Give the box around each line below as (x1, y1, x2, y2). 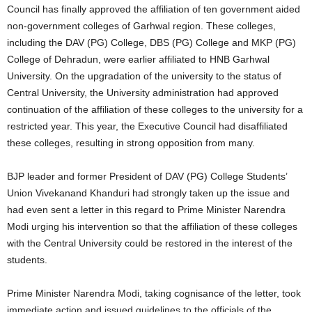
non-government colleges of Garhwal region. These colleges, (7, 20, 276, 31)
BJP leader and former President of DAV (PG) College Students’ (7, 171, 287, 182)
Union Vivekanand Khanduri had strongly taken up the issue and (7, 187, 290, 198)
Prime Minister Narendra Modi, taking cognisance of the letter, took (7, 288, 301, 299)
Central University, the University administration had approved (7, 87, 279, 98)
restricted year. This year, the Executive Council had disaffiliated (7, 120, 288, 132)
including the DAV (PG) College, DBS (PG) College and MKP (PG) (7, 37, 296, 48)
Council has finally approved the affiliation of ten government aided (7, 3, 300, 15)
